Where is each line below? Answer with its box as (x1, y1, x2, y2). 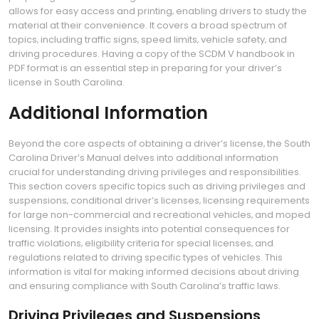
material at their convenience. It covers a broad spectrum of (9, 19, 287, 32)
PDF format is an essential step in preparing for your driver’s (9, 61, 282, 75)
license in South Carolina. (9, 75, 125, 89)
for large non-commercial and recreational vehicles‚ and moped (9, 208, 310, 221)
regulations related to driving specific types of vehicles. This (9, 251, 283, 264)
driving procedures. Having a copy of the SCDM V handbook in (9, 47, 295, 61)
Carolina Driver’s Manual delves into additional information (9, 151, 278, 164)
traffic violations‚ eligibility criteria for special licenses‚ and (9, 236, 273, 250)
